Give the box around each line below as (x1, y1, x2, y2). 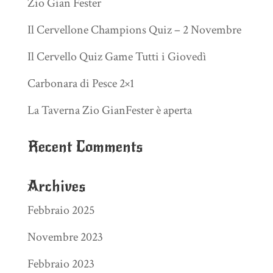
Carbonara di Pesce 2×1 (27, 75, 134, 91)
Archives (27, 176, 85, 196)
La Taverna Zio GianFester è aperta (27, 102, 192, 118)
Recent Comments (27, 136, 143, 156)
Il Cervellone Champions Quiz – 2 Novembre (27, 21, 241, 38)
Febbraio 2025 (27, 202, 94, 218)
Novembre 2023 (27, 229, 103, 245)
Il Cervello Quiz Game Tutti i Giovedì (27, 48, 207, 65)
